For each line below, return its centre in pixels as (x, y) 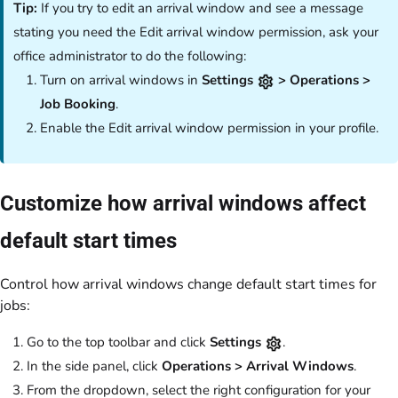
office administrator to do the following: (130, 56)
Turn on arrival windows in (121, 80)
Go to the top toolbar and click (118, 342)
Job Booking (78, 104)
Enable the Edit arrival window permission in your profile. (210, 128)
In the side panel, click (94, 366)
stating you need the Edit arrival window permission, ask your (196, 32)
